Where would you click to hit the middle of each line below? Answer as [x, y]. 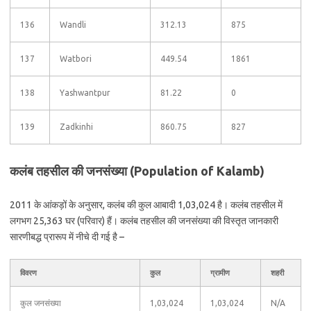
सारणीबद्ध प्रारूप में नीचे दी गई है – [67, 237]
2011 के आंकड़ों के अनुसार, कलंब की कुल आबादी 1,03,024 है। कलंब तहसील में [146, 205]
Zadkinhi [76, 127]
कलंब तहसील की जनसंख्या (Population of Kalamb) [137, 171]
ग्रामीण [220, 273]
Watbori [76, 59]
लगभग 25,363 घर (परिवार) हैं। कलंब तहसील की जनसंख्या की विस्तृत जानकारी [144, 221]
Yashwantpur [85, 93]
